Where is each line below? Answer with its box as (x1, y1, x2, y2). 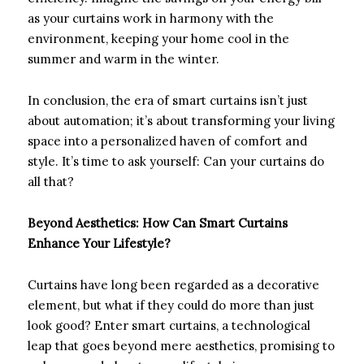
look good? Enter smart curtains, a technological (28, 317, 310, 333)
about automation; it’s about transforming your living (28, 112, 335, 128)
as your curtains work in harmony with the (28, 10, 274, 26)
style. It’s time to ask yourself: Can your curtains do (28, 153, 324, 169)
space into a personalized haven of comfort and (28, 132, 307, 149)
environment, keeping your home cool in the (28, 30, 289, 46)
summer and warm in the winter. (28, 50, 219, 67)
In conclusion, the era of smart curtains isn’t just (28, 92, 308, 108)
